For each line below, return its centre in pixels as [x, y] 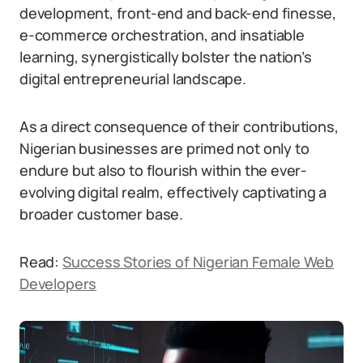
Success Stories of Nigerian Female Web [198, 262]
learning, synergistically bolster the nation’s [166, 57]
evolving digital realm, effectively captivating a [173, 192]
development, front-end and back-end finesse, [178, 13]
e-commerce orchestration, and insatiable [162, 35]
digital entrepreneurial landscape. [133, 79]
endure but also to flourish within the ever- [164, 170]
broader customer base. [102, 214]
